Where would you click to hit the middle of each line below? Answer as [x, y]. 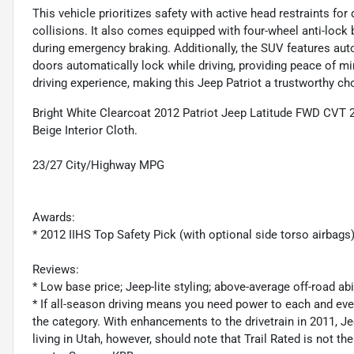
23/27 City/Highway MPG [98, 166]
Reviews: [56, 270]
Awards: [54, 218]
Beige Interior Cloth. [85, 131]
